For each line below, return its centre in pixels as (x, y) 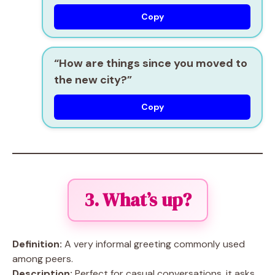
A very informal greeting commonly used (153, 244)
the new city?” (93, 80)
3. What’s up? (137, 200)
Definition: (37, 244)
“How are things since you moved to (151, 63)
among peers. (43, 259)
